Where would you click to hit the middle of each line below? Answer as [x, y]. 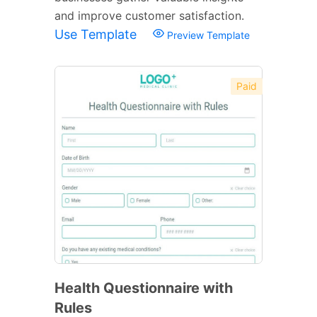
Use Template [97, 34]
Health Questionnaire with [144, 288]
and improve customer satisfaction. [149, 15]
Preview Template [207, 35]
